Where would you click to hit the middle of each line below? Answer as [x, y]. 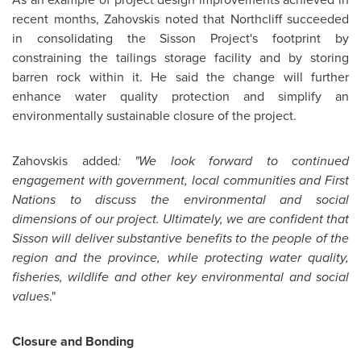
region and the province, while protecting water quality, [180, 257]
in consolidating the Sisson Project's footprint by [180, 38]
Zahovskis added [65, 161]
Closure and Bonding [73, 341]
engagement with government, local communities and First [180, 180]
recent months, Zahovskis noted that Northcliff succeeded [180, 19]
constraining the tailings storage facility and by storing [180, 58]
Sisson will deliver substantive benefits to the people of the [180, 238]
